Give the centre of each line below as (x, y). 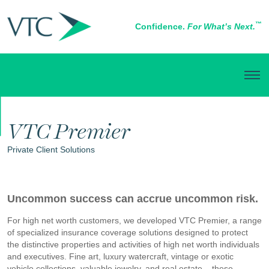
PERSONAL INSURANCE (55, 114)
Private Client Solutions (51, 149)
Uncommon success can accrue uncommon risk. (133, 198)
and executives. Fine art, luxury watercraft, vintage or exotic (120, 256)
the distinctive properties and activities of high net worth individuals (133, 244)
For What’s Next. (221, 27)
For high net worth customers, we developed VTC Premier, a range (134, 220)
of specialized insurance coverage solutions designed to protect (128, 232)
